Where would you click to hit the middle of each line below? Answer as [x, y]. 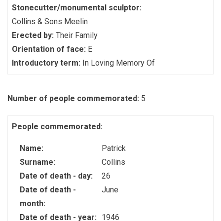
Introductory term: [47, 63]
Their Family [77, 35]
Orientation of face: [50, 49]
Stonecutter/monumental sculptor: [78, 8]
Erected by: [34, 35]
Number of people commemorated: [74, 98]
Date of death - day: [57, 176]
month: [34, 203]
